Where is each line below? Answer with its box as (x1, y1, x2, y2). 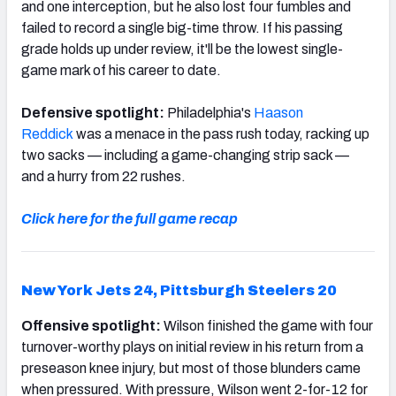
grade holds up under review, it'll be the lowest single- (21, 41, 343, 57)
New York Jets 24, (21, 282, 160, 298)
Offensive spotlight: (21, 317, 164, 333)
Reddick (21, 126, 73, 141)
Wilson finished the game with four (164, 317, 373, 333)
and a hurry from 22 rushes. (21, 168, 186, 184)
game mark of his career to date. (21, 62, 221, 78)
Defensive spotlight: (21, 104, 167, 120)
